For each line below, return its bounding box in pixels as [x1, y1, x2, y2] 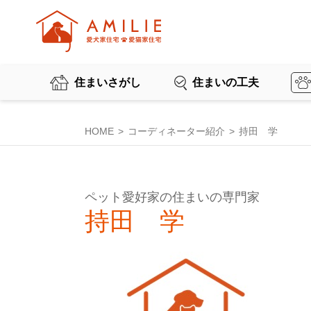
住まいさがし [74, 76, 141, 89]
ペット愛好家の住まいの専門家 [85, 190, 260, 204]
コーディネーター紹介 [128, 126, 225, 137]
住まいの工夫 [192, 76, 259, 89]
